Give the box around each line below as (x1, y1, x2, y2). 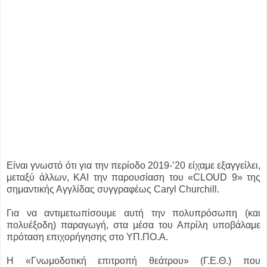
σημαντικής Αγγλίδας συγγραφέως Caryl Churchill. (7, 184, 219, 195)
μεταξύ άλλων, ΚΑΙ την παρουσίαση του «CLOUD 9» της (7, 172, 260, 183)
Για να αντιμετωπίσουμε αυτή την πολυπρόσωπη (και (7, 208, 260, 219)
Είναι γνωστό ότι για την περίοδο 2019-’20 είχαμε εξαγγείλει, (7, 160, 260, 171)
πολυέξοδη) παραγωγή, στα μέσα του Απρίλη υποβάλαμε (7, 220, 260, 231)
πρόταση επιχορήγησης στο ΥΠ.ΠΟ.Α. (7, 232, 168, 243)
